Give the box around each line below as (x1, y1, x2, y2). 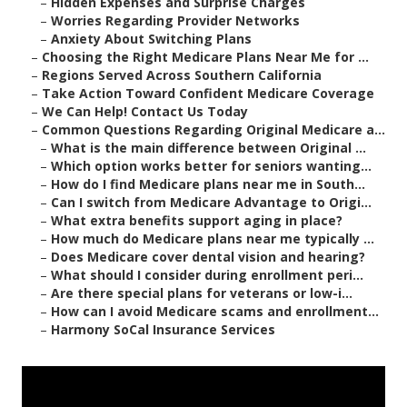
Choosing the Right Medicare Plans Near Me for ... (42, 48, 369, 66)
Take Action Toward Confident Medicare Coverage (42, 84, 374, 103)
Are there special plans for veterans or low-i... (51, 284, 352, 303)
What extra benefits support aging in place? (51, 212, 342, 230)
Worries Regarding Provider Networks (51, 12, 300, 30)
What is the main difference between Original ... (51, 139, 366, 157)
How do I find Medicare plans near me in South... (51, 175, 365, 194)
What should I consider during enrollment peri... (51, 266, 363, 284)
